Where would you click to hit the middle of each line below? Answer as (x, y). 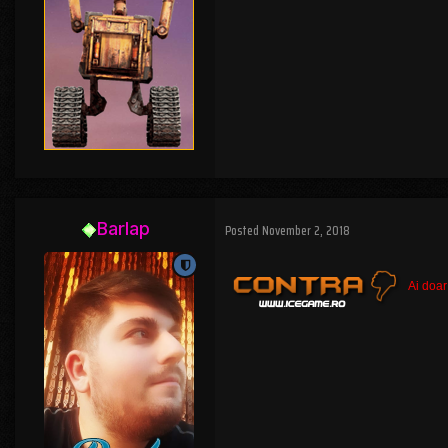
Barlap (123, 229)
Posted (243, 230)
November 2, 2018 (306, 230)
